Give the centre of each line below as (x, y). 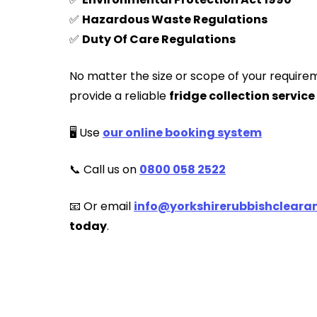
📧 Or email (102, 207)
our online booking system (182, 133)
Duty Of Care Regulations (159, 40)
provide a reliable (119, 96)
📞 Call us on (104, 170)
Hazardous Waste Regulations (175, 20)
